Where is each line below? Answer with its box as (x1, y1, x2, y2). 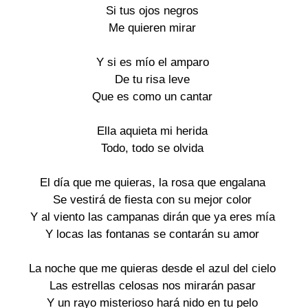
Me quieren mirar (109, 21, 197, 34)
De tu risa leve (115, 72, 190, 86)
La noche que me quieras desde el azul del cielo (29, 261, 276, 275)
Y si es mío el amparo (96, 55, 209, 69)
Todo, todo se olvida (101, 141, 204, 155)
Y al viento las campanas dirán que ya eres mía (30, 210, 275, 223)
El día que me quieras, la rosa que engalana (39, 175, 265, 189)
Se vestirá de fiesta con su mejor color (53, 192, 252, 206)
